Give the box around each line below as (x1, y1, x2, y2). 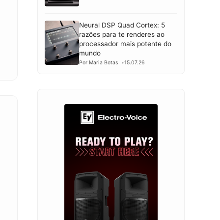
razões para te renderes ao (79, 30, 165, 38)
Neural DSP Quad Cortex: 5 (79, 21, 165, 29)
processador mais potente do (79, 39, 171, 48)
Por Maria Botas (79, 59, 118, 66)
